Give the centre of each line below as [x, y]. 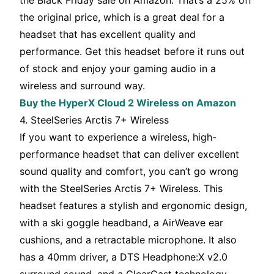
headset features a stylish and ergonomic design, [133, 206]
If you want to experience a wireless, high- [118, 137]
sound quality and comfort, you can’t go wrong [129, 172]
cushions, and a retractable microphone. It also [128, 240]
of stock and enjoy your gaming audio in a [118, 69]
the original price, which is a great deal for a [122, 17]
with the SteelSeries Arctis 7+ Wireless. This [121, 189]
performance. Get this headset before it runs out [132, 52]
